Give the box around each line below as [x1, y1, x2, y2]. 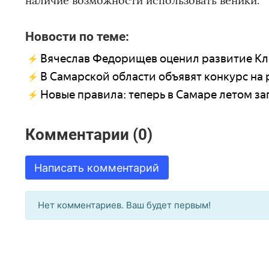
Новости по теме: [25, 29, 129, 44]
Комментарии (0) [25, 125, 153, 144]
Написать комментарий [34, 161, 160, 174]
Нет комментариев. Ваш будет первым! [38, 199, 211, 211]
